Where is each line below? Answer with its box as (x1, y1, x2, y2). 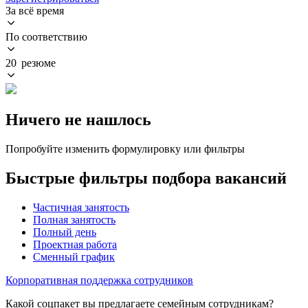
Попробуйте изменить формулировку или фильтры (5, 142, 245, 155)
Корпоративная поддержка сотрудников (5, 274, 193, 286)
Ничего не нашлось (5, 110, 151, 129)
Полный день (33, 225, 96, 238)
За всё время (5, 4, 64, 16)
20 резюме (5, 56, 56, 69)
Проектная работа (33, 238, 117, 250)
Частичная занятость (33, 201, 129, 213)
